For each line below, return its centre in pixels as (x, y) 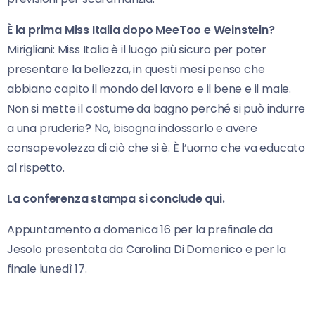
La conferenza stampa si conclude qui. (116, 198)
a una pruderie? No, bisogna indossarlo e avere (132, 128)
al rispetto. (36, 167)
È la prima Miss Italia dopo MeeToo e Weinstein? (141, 30)
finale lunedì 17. (47, 269)
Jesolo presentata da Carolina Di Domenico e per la (147, 249)
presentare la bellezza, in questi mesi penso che (136, 69)
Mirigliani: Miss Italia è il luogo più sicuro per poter (137, 49)
